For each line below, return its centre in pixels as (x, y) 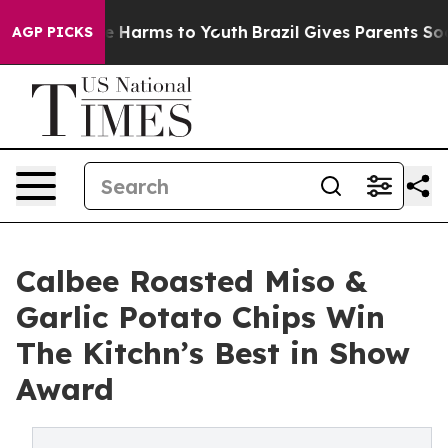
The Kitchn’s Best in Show (213, 353)
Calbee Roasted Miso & (191, 281)
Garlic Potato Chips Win (200, 317)
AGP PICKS (52, 32)
